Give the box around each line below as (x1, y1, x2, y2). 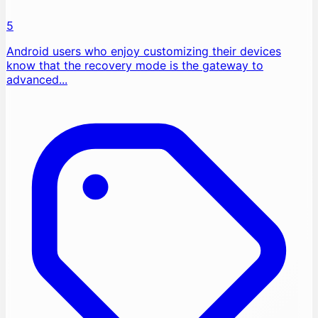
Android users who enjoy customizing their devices (6, 44, 281, 58)
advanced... (6, 72, 67, 87)
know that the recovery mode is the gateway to (6, 58, 263, 72)
